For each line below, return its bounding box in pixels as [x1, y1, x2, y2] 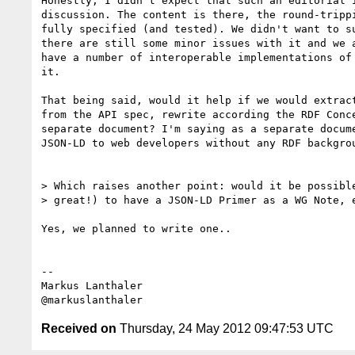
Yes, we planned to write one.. [41, 222, 231, 235]
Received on [41, 321, 116, 335]
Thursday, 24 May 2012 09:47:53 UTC [116, 321, 334, 335]
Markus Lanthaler [41, 279, 143, 292]
